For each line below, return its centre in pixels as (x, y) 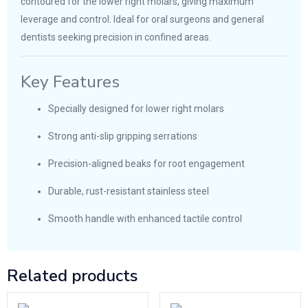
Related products (72, 276)
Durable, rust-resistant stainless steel (129, 191)
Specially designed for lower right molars (136, 109)
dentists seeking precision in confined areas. (116, 37)
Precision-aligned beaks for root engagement (146, 164)
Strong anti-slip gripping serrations (123, 136)
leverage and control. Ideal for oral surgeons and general (142, 19)
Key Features (70, 81)
